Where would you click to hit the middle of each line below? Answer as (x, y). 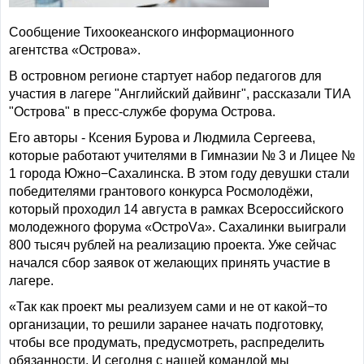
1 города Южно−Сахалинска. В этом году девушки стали (179, 173)
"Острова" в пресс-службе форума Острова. (142, 112)
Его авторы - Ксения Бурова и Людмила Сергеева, (162, 138)
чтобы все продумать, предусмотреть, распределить (167, 342)
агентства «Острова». (75, 50)
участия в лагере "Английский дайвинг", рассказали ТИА (180, 94)
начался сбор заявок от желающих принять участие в (170, 263)
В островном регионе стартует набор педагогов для (165, 76)
